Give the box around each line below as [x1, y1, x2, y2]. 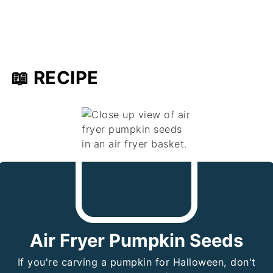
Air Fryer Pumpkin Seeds [30, 230, 243, 252]
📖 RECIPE [10, 67, 99, 89]
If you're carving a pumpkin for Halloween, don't [17, 256, 256, 269]
